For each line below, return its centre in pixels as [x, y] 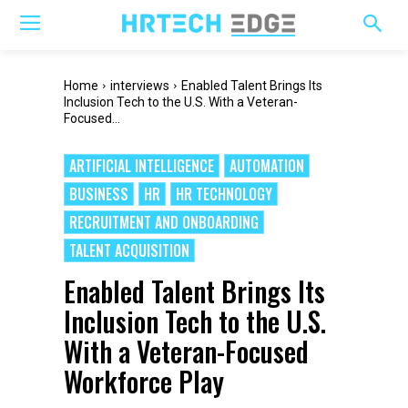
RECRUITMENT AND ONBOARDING [164, 222]
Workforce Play [144, 381]
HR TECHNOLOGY [224, 194]
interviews [140, 86]
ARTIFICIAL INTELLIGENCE [142, 166]
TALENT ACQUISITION [129, 250]
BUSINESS [99, 194]
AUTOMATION [267, 166]
